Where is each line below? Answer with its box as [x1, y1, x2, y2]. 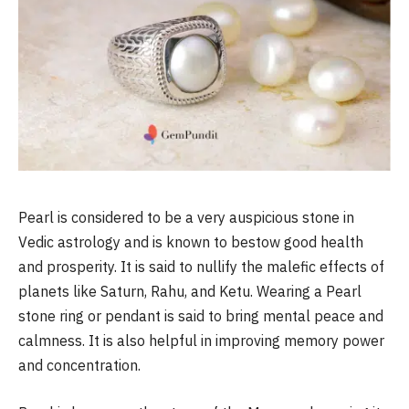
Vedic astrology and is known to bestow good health [18, 233, 363, 252]
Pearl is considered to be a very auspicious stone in [18, 208, 354, 227]
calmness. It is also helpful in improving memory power [18, 331, 384, 351]
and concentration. [18, 356, 141, 375]
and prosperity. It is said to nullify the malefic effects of [18, 257, 384, 277]
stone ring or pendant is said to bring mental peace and [18, 307, 383, 326]
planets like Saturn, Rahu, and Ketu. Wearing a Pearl [18, 282, 362, 301]
